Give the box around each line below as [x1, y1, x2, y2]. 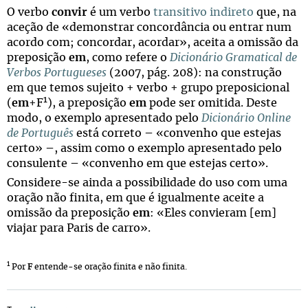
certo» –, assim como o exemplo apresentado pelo [7, 143, 282, 154]
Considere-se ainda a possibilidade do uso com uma [7, 177, 287, 188]
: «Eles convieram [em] [150, 208, 276, 219]
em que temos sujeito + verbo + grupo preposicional [7, 82, 289, 93]
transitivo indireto [153, 7, 254, 18]
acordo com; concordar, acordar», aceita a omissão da [7, 37, 298, 48]
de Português [7, 128, 74, 139]
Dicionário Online [201, 113, 291, 124]
